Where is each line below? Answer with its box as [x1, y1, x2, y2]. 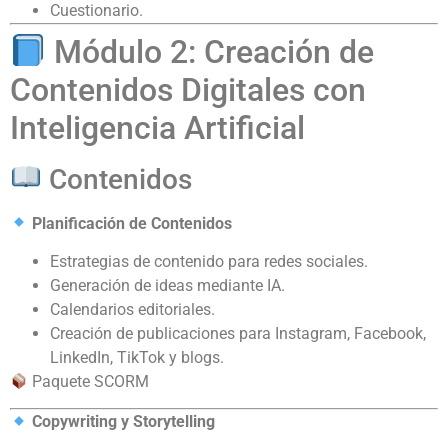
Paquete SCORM [28, 371, 150, 391]
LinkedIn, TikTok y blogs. [50, 347, 224, 367]
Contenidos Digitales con [10, 70, 366, 109]
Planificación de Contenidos [32, 213, 233, 233]
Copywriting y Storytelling [32, 412, 216, 432]
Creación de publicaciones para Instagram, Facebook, [50, 323, 426, 343]
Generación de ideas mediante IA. [50, 275, 285, 295]
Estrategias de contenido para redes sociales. [50, 251, 368, 271]
